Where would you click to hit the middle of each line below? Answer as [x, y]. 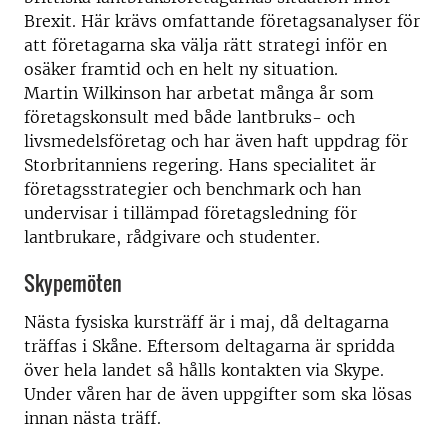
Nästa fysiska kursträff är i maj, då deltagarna [206, 321]
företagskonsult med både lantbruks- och [189, 117]
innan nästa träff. [92, 417]
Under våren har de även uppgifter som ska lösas [218, 393]
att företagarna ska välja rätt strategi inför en [205, 45]
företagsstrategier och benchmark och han [192, 189]
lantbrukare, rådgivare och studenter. [172, 237]
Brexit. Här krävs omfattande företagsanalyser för [222, 21]
